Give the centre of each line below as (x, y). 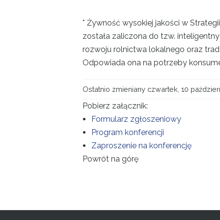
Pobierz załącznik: (115, 106)
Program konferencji (128, 132)
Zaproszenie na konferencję (141, 145)
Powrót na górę (110, 159)
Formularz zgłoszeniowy (136, 119)
